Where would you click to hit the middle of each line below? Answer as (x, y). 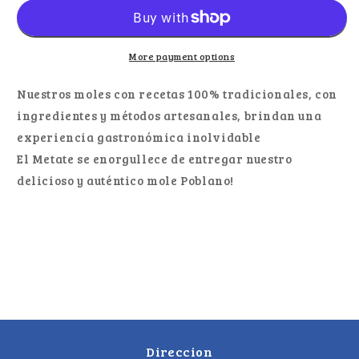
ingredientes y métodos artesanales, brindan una (169, 115)
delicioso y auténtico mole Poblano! (126, 180)
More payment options (182, 56)
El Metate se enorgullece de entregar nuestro (155, 158)
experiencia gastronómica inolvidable (139, 137)
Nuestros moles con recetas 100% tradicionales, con (177, 93)
